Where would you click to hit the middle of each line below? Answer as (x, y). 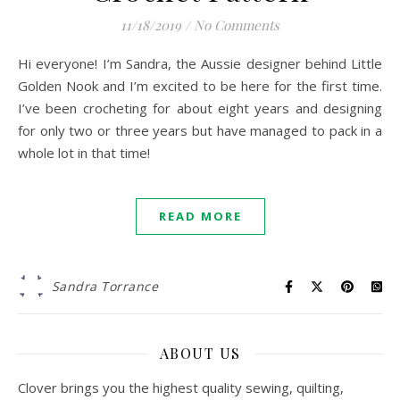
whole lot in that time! (86, 153)
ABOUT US (200, 353)
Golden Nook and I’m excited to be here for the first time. (200, 86)
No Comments (237, 25)
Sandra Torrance (104, 286)
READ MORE (200, 216)
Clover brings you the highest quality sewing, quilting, (181, 387)
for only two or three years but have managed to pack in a (200, 130)
